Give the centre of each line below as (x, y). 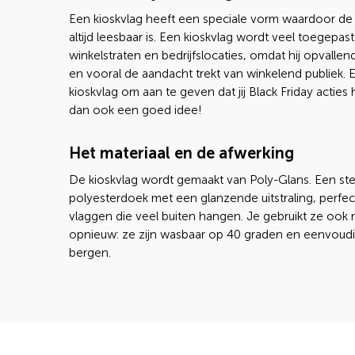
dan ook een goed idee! (135, 110)
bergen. (90, 253)
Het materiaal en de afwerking (181, 153)
